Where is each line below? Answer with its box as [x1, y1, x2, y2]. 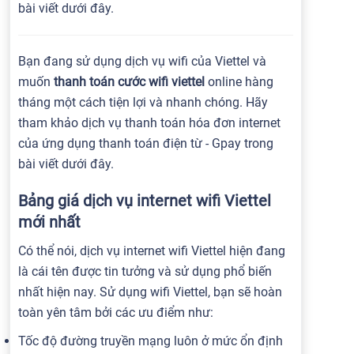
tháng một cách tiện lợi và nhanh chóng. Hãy [18, 95, 268, 110]
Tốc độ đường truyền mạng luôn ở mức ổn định [18, 333, 283, 348]
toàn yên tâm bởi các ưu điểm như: [18, 305, 213, 320]
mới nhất [18, 213, 81, 232]
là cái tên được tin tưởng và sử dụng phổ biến [18, 264, 272, 279]
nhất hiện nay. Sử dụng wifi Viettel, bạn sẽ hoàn [18, 284, 282, 299]
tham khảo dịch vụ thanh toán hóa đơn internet [18, 115, 281, 130]
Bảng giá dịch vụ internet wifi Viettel [18, 191, 271, 210]
